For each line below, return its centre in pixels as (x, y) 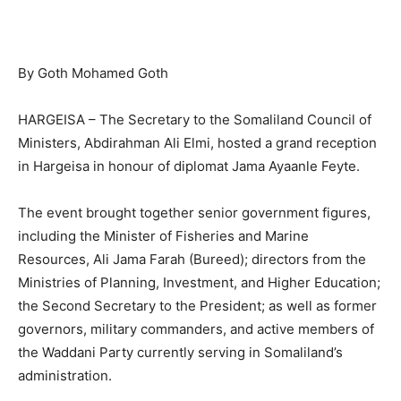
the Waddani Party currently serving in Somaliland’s (180, 352)
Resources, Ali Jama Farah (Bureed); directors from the (192, 259)
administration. (65, 375)
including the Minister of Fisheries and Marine (163, 235)
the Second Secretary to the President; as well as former (197, 305)
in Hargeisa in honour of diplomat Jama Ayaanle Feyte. (189, 166)
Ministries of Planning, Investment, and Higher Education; (199, 282)
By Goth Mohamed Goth (93, 73)
